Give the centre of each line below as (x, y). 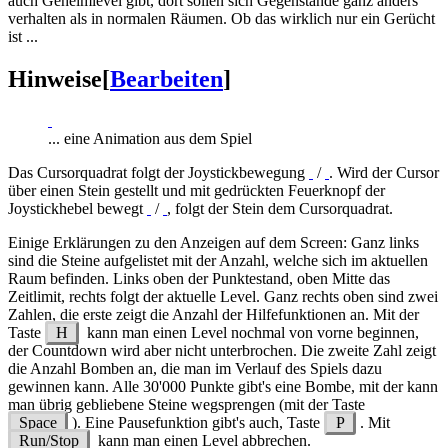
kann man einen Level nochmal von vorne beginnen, (249, 333)
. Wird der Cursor (384, 173)
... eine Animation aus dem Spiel (150, 139)
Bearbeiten (166, 78)
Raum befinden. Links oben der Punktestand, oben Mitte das (199, 279)
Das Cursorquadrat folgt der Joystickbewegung (158, 173)
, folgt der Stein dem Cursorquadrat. (280, 209)
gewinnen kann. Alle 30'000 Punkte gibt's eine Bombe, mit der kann (223, 387)
